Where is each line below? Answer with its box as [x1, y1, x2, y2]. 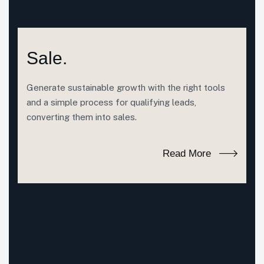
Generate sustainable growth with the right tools [27, 82, 225, 93]
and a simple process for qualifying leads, [27, 97, 196, 107]
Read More [163, 148, 211, 159]
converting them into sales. [27, 112, 137, 122]
